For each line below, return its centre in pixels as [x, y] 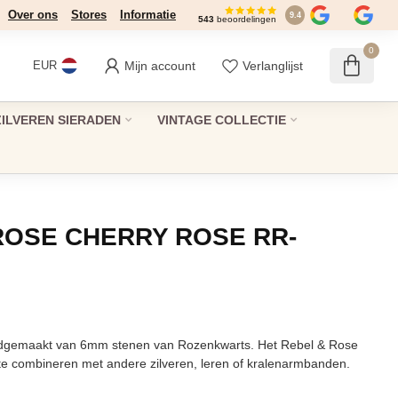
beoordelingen [245, 20]
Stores [89, 15]
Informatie [148, 15]
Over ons [33, 15]
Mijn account [159, 66]
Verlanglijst [272, 66]
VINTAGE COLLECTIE [221, 120]
